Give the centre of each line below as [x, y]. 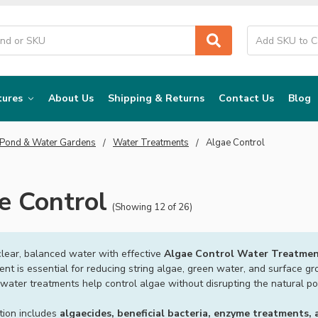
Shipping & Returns [156, 99]
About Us [71, 99]
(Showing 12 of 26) [152, 207]
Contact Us [246, 99]
